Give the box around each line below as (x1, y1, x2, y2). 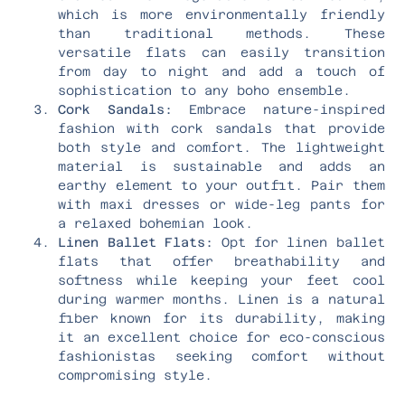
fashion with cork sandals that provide (58, 120, 385, 136)
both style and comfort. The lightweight (58, 139, 385, 155)
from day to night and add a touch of (58, 63, 385, 79)
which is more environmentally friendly (58, 6, 385, 22)
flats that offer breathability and (58, 253, 385, 268)
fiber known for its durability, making (58, 310, 385, 325)
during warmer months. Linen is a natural (58, 291, 385, 306)
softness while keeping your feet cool (58, 272, 385, 287)
